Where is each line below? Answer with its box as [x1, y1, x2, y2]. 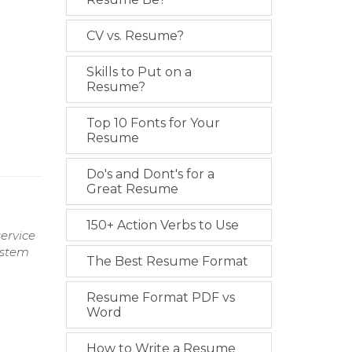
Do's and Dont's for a [86, 167, 214, 181]
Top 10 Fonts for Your [86, 115, 220, 130]
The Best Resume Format [86, 254, 248, 269]
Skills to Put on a [86, 64, 192, 79]
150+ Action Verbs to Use [86, 218, 239, 233]
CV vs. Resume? [86, 28, 184, 43]
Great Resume [86, 181, 178, 196]
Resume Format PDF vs [86, 290, 235, 305]
